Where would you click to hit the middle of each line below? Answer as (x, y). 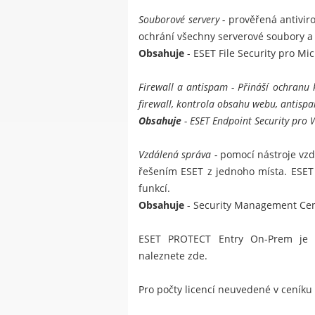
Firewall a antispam (184, 87)
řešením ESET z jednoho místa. (215, 172)
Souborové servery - (184, 20)
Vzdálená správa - (179, 155)
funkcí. (154, 188)
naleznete (163, 256)
